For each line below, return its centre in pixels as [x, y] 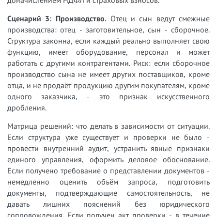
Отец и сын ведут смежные [158, 18]
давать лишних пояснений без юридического [108, 204]
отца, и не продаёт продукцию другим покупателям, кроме [108, 85]
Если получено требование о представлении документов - [108, 170]
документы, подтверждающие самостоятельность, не [108, 193]
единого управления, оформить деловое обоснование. [108, 159]
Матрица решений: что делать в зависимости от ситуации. [108, 126]
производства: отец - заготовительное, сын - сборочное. [108, 30]
